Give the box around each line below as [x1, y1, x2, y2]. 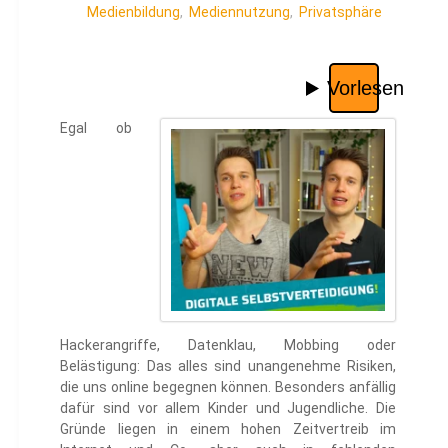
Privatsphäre [299, 4, 383, 21]
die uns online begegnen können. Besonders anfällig [60, 379, 397, 396]
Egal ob [60, 120, 133, 137]
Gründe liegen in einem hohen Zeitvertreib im [60, 421, 397, 438]
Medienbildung [87, 4, 181, 21]
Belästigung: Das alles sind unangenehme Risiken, [60, 358, 397, 375]
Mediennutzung [189, 4, 291, 21]
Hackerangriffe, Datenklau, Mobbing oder [60, 337, 397, 354]
